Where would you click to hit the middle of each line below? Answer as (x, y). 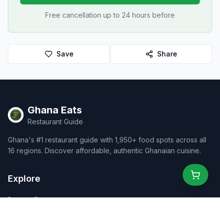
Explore (24, 179)
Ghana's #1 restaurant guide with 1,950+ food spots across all (107, 140)
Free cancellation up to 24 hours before (110, 15)
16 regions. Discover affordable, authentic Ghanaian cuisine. (104, 151)
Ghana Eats (55, 110)
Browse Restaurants (40, 200)
